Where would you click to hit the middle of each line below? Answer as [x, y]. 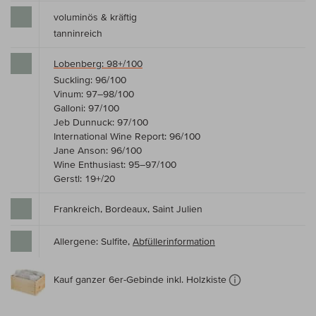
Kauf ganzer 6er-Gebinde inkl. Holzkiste [140, 279]
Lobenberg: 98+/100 [98, 64]
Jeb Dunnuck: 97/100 [101, 122]
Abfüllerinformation [174, 242]
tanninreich [78, 34]
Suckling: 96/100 [90, 80]
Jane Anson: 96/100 [98, 151]
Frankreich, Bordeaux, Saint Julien [128, 209]
